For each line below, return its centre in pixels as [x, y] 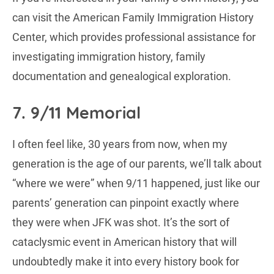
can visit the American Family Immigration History [133, 17]
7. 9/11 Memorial [76, 112]
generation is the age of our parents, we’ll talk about [137, 163]
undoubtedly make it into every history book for [126, 261]
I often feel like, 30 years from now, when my [120, 144]
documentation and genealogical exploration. [122, 76]
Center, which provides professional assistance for [134, 37]
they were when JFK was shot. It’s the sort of [121, 222]
